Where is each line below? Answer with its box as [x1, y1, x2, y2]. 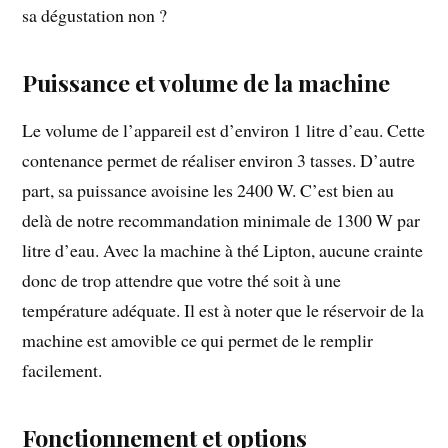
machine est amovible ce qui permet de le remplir [22, 327, 374, 352]
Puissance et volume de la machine [22, 66, 391, 98]
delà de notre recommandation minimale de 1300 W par [22, 207, 421, 232]
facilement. [22, 357, 103, 382]
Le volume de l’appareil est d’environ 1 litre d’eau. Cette [22, 117, 426, 142]
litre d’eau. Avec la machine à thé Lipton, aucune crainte [22, 237, 424, 262]
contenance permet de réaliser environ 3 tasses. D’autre [22, 147, 416, 172]
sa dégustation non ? [22, 2, 168, 27]
